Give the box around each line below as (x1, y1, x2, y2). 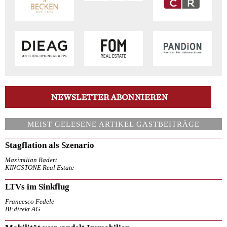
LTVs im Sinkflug (5, 181, 69, 192)
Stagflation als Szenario (5, 140, 94, 150)
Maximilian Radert (5, 157, 57, 164)
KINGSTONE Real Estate (5, 164, 74, 172)
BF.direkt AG (5, 205, 40, 213)
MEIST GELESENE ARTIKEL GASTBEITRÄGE (27, 120, 200, 129)
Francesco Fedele (5, 198, 54, 205)
